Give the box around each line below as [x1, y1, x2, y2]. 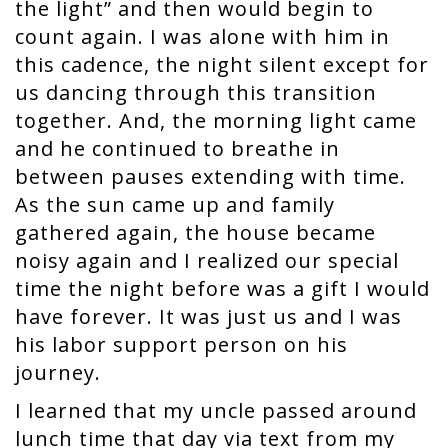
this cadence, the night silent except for [15, 51, 429, 78]
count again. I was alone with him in [15, 23, 390, 50]
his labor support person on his [15, 331, 348, 358]
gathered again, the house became [15, 219, 376, 246]
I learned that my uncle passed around [15, 397, 417, 424]
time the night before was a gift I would [15, 275, 430, 302]
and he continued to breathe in [15, 135, 340, 162]
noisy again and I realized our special [15, 247, 399, 274]
